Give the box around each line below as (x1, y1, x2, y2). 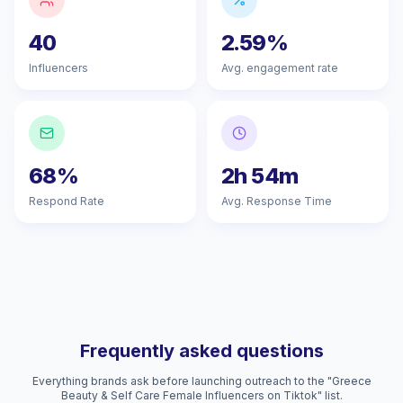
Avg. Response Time (221, 194, 332, 208)
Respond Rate (29, 194, 104, 208)
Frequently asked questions (79, 340, 324, 362)
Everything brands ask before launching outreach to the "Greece (31, 374, 372, 388)
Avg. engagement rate (221, 61, 338, 75)
